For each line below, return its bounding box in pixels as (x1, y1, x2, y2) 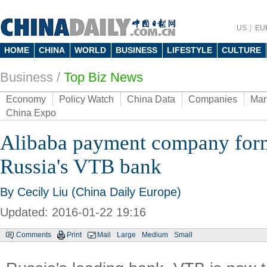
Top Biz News (64, 70, 143, 85)
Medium (142, 231, 168, 239)
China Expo (6, 108, 56, 118)
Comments (16, 231, 51, 239)
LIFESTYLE (167, 45, 212, 55)
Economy (6, 94, 46, 104)
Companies (188, 94, 237, 104)
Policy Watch (59, 94, 114, 104)
